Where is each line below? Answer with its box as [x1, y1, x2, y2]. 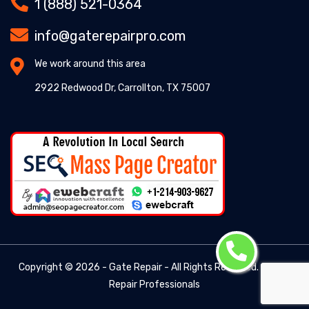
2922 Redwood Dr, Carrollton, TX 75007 [34, 81, 210, 94]
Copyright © [19, 261, 75, 273]
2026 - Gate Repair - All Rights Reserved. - [75, 261, 268, 273]
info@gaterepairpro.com [34, 27, 186, 44]
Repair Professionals [109, 278, 200, 290]
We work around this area [34, 57, 146, 70]
